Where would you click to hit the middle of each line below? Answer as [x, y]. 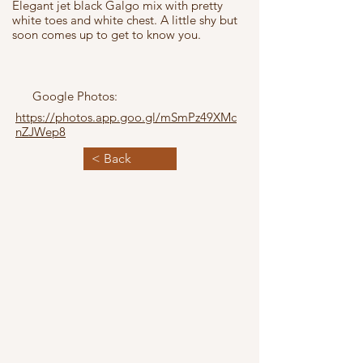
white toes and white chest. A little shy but [125, 20]
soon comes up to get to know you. [108, 34]
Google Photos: [75, 96]
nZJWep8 [41, 132]
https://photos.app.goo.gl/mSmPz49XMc [126, 117]
